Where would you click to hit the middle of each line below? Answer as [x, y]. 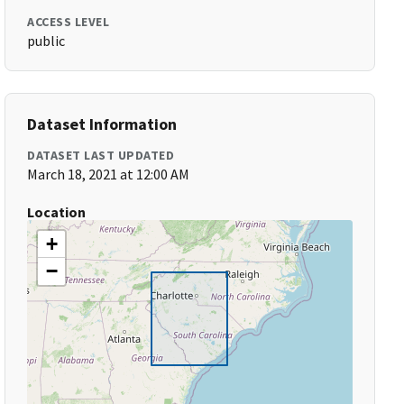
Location [57, 212]
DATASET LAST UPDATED [101, 155]
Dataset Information [102, 124]
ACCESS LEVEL [69, 22]
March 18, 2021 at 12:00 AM [109, 174]
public [46, 41]
